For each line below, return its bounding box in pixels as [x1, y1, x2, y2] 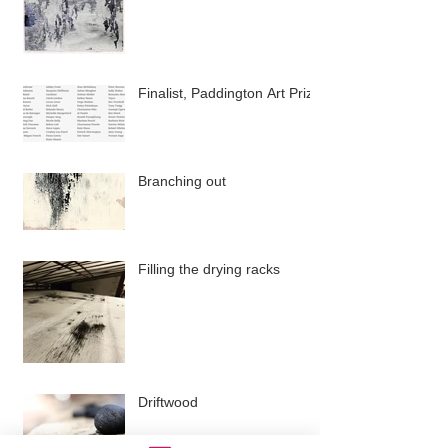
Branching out [138, 173, 226, 190]
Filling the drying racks [138, 261, 280, 278]
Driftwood [138, 394, 198, 411]
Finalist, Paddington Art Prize [138, 85, 321, 102]
